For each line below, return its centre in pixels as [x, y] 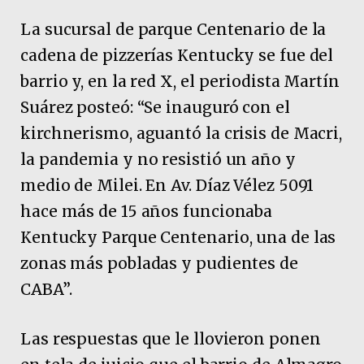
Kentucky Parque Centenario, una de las [178, 237]
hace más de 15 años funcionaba [147, 211]
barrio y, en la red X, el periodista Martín [180, 81]
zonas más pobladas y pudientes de [159, 263]
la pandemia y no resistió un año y [158, 159]
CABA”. [46, 289]
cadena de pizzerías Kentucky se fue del [177, 55]
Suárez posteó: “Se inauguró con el [155, 107]
